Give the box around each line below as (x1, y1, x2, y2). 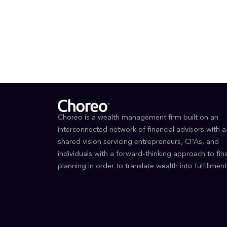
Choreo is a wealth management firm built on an (58, 114, 218, 122)
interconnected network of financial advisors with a (58, 126, 226, 134)
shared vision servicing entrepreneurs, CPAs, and (58, 138, 219, 146)
